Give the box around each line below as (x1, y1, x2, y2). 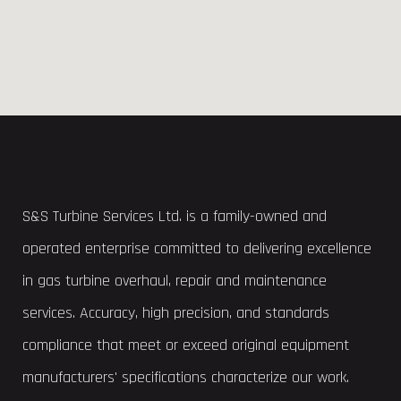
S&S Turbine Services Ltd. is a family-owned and (22, 206, 327, 226)
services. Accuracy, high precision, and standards (22, 303, 329, 323)
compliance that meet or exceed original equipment (22, 335, 349, 355)
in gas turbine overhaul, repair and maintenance (22, 270, 327, 291)
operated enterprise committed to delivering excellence (22, 238, 371, 259)
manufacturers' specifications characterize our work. (22, 367, 354, 388)
